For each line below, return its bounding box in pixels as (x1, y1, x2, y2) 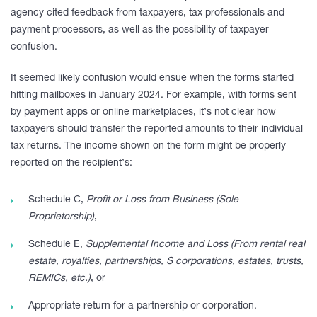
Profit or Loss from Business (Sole (86, 195, 238, 205)
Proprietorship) (28, 212, 94, 222)
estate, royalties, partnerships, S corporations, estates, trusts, (28, 257, 304, 267)
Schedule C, (28, 195, 86, 205)
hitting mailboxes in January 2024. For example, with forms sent (11, 91, 296, 100)
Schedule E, (28, 240, 86, 250)
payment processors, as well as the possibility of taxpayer (11, 25, 269, 35)
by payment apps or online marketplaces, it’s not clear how (11, 108, 276, 117)
